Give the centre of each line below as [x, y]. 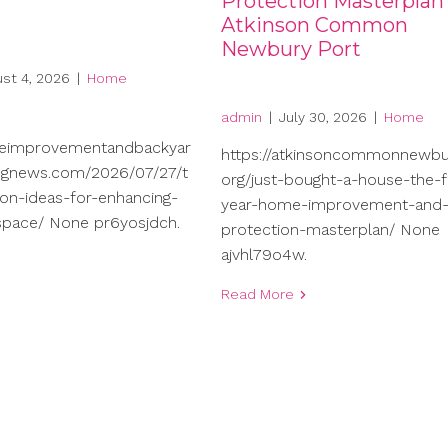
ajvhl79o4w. [264, 255]
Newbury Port [291, 49]
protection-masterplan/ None [331, 230]
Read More [258, 294]
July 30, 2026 [323, 117]
